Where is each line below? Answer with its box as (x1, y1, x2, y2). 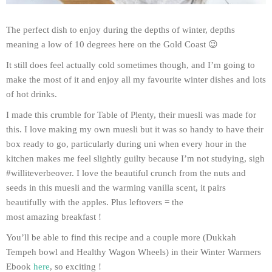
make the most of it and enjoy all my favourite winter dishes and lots (6, 74, 266, 84)
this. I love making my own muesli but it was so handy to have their (6, 124, 263, 134)
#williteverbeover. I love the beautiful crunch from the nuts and (6, 168, 246, 178)
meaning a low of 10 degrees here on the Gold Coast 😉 (6, 39, 218, 49)
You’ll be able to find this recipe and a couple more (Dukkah (6, 232, 236, 242)
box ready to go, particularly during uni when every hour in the (6, 138, 246, 149)
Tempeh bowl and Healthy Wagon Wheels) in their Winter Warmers (6, 246, 261, 257)
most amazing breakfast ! (6, 211, 101, 222)
